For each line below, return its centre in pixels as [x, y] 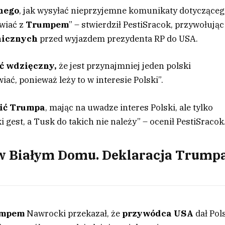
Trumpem [47, 25]
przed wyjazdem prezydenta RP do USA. [119, 39]
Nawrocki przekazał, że [74, 213]
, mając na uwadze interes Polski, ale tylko [129, 107]
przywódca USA [157, 213]
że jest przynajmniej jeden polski [125, 66]
